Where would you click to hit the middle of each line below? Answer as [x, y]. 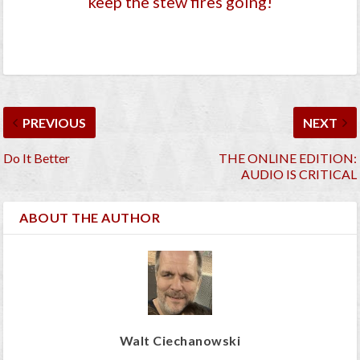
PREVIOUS [55, 123]
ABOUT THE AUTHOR [90, 218]
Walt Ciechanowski [180, 341]
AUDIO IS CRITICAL [299, 174]
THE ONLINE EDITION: [287, 158]
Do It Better [37, 158]
